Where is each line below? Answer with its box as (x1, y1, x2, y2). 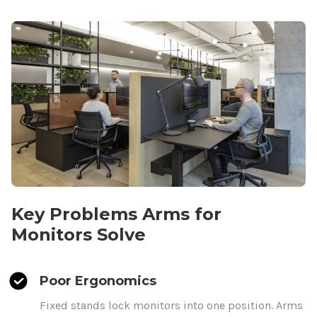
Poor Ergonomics (40, 272, 156, 289)
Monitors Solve (11, 224, 146, 245)
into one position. (180, 298, 276, 312)
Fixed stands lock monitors (40, 298, 180, 312)
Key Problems (11, 203, 142, 224)
